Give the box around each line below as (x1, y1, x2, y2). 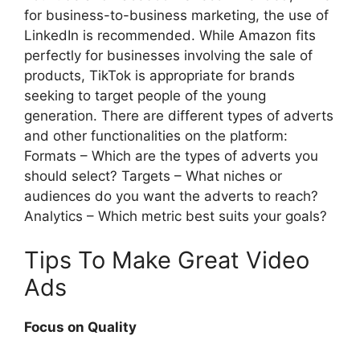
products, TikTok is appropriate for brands (24, 67, 295, 84)
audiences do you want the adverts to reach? (24, 187, 318, 204)
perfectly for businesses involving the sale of (24, 47, 313, 63)
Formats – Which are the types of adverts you (24, 147, 318, 164)
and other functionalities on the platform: (24, 127, 288, 144)
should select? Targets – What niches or (24, 167, 282, 184)
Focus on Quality (24, 319, 137, 336)
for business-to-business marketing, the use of (24, 6, 329, 23)
